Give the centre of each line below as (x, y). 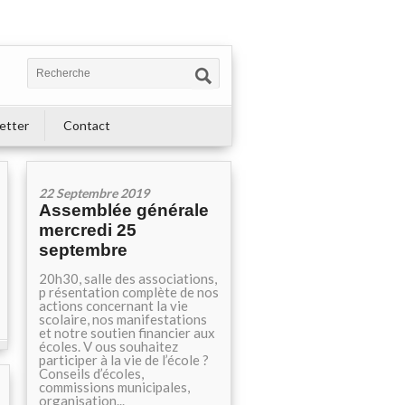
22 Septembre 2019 (94, 193)
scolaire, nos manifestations (123, 319)
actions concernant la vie (113, 306)
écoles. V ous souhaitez (108, 346)
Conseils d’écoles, (91, 373)
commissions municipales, (114, 387)
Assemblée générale (124, 210)
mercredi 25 (88, 230)
